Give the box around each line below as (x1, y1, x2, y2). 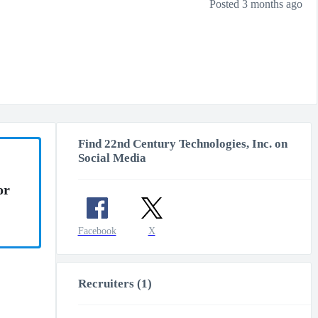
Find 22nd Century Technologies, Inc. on (77, 137, 287, 150)
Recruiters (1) (77, 277, 152, 290)
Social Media (77, 151, 146, 165)
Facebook (77, 226, 116, 236)
